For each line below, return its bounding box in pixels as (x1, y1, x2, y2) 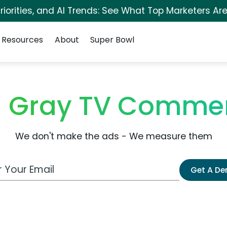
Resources (2, 34, 44, 46)
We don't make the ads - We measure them (15, 130, 212, 142)
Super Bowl (90, 34, 134, 46)
